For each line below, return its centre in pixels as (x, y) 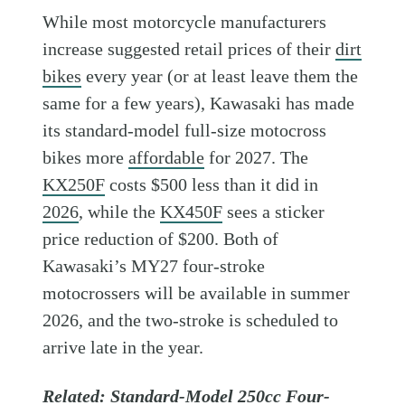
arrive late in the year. (123, 348)
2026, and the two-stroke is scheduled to (191, 320)
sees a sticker (274, 212)
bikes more (86, 158)
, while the (120, 212)
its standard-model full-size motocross (185, 131)
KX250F (74, 185)
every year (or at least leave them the (220, 76)
